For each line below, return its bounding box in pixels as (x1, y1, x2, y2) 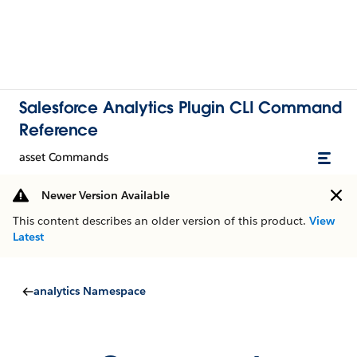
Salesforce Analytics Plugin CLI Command (19, 97, 342, 118)
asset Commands (19, 150, 108, 164)
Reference (19, 120, 99, 140)
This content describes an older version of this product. (13, 214, 309, 228)
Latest (13, 229, 44, 244)
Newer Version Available (41, 188, 170, 202)
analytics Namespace (33, 284, 146, 298)
